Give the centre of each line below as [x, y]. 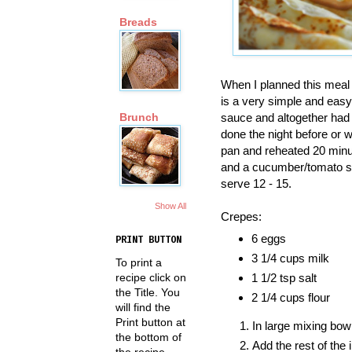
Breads [138, 22]
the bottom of [148, 337]
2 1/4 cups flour [290, 297]
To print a [139, 262]
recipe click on [151, 277]
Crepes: [241, 216]
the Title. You [148, 292]
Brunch [139, 117]
